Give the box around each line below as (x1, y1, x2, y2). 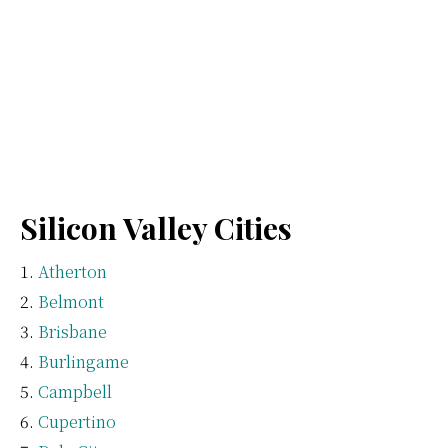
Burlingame (38, 349, 129, 373)
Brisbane (38, 319, 107, 343)
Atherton (38, 259, 107, 283)
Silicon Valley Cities (20, 207, 292, 248)
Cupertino (38, 409, 116, 433)
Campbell (38, 379, 112, 403)
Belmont (38, 289, 104, 313)
